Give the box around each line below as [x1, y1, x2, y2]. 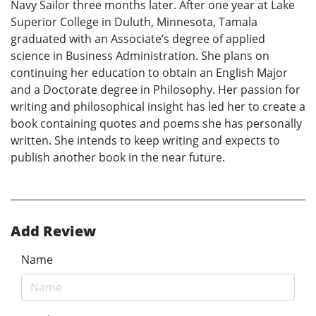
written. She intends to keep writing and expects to [11, 132, 280, 148]
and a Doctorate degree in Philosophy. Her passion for [11, 81, 300, 97]
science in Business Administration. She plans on [11, 47, 269, 63]
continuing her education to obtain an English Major [11, 64, 288, 80]
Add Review [11, 221, 96, 241]
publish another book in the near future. [11, 149, 225, 165]
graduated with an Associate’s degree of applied [11, 30, 265, 47]
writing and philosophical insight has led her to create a [11, 98, 305, 114]
